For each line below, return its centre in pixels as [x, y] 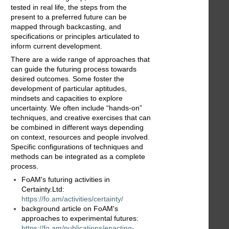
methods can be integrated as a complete [78, 157]
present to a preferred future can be [69, 17]
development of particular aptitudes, [69, 89]
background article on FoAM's [70, 209]
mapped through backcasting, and [66, 27]
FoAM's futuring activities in [66, 180]
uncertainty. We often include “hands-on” [76, 108]
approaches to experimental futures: [80, 219]
